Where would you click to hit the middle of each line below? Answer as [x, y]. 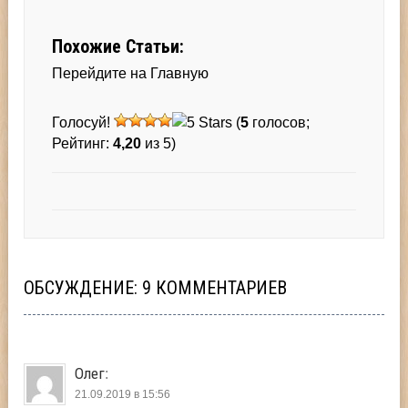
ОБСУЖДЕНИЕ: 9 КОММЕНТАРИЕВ [156, 287]
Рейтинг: [83, 143]
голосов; [280, 122]
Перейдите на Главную [131, 73]
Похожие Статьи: [118, 46]
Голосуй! [83, 122]
